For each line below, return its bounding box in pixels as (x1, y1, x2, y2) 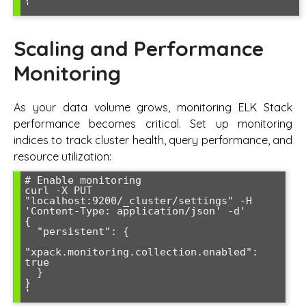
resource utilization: (14, 149, 111, 163)
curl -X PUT (25, 184, 92, 197)
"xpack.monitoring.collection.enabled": (25, 245, 258, 258)
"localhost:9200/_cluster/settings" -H (25, 194, 252, 207)
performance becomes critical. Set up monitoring (14, 116, 292, 130)
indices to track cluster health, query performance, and (14, 133, 292, 147)
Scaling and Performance (14, 35, 264, 61)
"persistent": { (25, 225, 37, 238)
